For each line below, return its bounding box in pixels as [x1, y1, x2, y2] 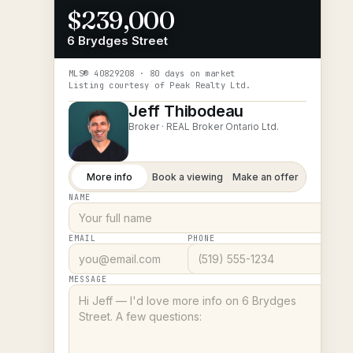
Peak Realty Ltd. [169, 80, 251, 91]
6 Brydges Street [67, 33, 168, 48]
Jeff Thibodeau [128, 102, 244, 121]
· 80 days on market [134, 68, 236, 79]
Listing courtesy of [69, 80, 170, 91]
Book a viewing [152, 171, 223, 183]
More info [87, 171, 132, 183]
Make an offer [232, 171, 299, 183]
